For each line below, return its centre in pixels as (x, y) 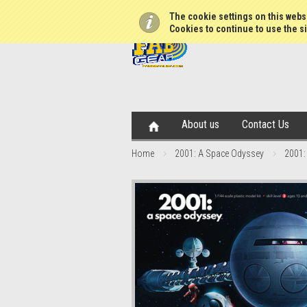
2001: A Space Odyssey (219, 153)
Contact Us (266, 124)
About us (200, 124)
